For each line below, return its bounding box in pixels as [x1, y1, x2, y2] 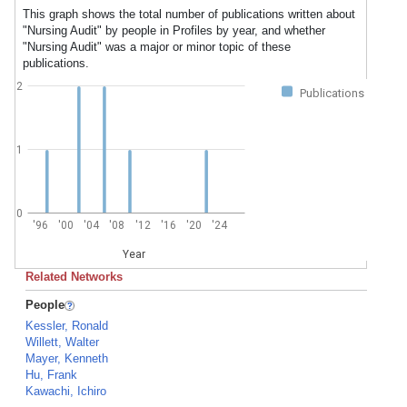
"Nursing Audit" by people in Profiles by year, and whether [23, 24, 325, 37]
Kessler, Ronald [25, 319, 108, 333]
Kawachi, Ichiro [25, 384, 106, 398]
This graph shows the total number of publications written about [23, 7, 355, 21]
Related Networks [25, 270, 123, 283]
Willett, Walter [25, 335, 99, 349]
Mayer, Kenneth [25, 352, 108, 365]
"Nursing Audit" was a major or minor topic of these [23, 40, 291, 54]
